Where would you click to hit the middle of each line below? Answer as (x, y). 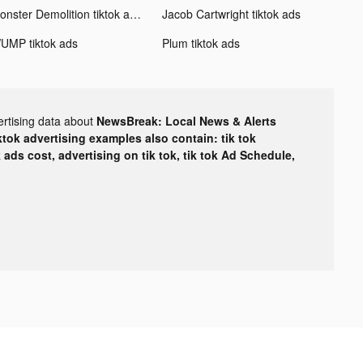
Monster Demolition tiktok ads (135, 13)
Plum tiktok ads (201, 43)
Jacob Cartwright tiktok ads (231, 13)
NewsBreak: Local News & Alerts (186, 120)
